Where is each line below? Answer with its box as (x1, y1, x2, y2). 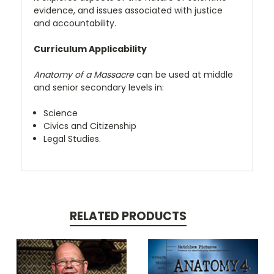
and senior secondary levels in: (34, 81, 164, 94)
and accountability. (34, 17, 116, 29)
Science (43, 106, 78, 119)
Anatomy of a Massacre (34, 68, 134, 81)
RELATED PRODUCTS (69, 207, 187, 224)
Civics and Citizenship (43, 119, 137, 132)
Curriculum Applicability (34, 42, 147, 55)
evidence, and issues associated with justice (34, 4, 223, 17)
